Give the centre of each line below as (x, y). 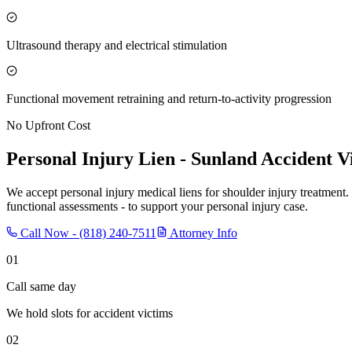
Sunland (224, 158)
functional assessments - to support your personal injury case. (157, 206)
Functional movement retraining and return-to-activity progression (169, 98)
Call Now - (48, 233)
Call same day (41, 286)
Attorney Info (202, 233)
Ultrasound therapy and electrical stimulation (117, 45)
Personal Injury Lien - (99, 158)
